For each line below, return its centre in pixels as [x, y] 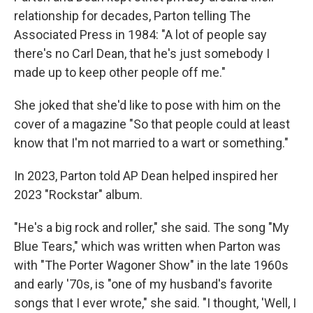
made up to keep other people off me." [120, 72]
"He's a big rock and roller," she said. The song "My [152, 227]
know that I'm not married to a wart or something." [151, 143]
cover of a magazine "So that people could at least [152, 124]
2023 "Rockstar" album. [78, 195]
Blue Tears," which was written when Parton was [147, 246]
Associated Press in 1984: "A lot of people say [140, 35]
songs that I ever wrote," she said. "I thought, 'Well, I [155, 303]
